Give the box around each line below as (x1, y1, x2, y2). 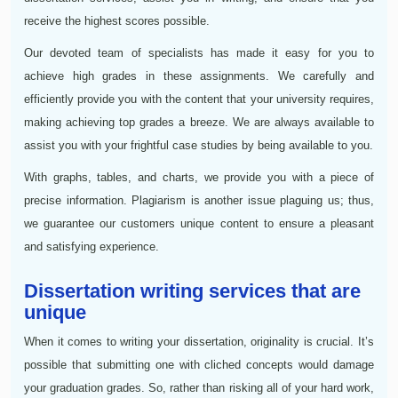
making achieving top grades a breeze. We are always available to (24, 115, 374, 129)
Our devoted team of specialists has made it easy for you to (24, 45, 374, 60)
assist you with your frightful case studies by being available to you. (24, 138, 373, 152)
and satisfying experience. (24, 239, 159, 253)
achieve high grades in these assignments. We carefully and (24, 68, 374, 83)
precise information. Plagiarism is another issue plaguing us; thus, (24, 193, 374, 207)
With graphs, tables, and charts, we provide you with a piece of (24, 170, 374, 184)
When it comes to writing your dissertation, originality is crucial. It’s (24, 334, 374, 348)
